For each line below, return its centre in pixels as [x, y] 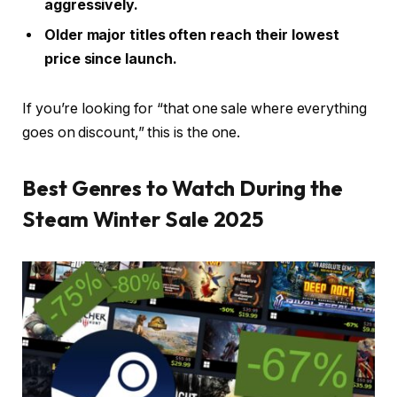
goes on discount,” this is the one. [132, 133]
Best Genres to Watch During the [183, 188]
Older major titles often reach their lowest [192, 35]
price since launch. [111, 59]
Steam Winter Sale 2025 [143, 219]
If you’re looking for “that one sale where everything [195, 109]
